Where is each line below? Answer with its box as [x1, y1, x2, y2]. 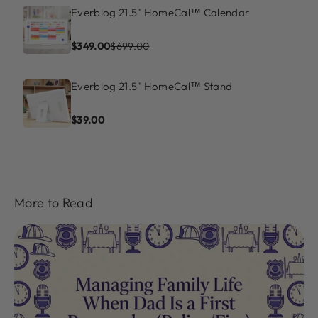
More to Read [14, 194, 93, 211]
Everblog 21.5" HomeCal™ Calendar [71, 5, 250, 19]
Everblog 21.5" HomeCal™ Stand [71, 79, 233, 93]
